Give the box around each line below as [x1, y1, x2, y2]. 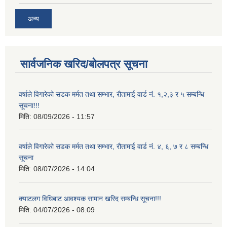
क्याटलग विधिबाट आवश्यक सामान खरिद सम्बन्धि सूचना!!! [19, 194, 161, 203]
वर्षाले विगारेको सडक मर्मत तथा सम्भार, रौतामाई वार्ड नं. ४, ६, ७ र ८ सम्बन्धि [19, 142, 208, 150]
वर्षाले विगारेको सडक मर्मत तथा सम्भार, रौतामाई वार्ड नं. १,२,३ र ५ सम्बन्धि [19, 90, 204, 98]
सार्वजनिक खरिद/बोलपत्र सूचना [20, 57, 147, 70]
